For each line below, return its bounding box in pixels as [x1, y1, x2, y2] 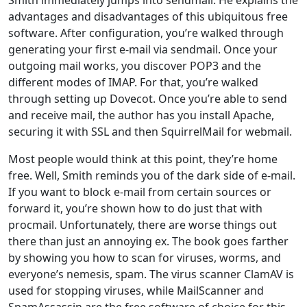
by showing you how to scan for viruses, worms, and [8, 249, 281, 265]
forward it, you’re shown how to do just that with [8, 200, 262, 216]
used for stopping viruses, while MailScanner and [8, 282, 264, 298]
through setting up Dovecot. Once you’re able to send [8, 90, 287, 106]
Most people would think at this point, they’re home [8, 151, 278, 167]
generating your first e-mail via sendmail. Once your [8, 41, 278, 57]
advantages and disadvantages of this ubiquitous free [8, 8, 288, 24]
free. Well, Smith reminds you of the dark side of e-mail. [8, 167, 295, 183]
